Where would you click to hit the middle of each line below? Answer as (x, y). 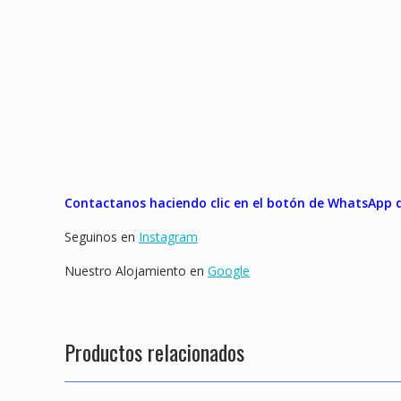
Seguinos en (102, 237)
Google (229, 271)
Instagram (168, 237)
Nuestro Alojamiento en (136, 271)
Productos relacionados (154, 352)
